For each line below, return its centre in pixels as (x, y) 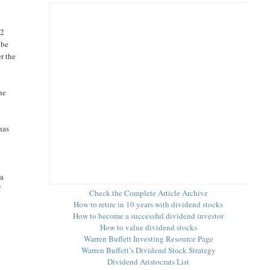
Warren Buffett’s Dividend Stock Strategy (148, 250)
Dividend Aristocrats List (149, 261)
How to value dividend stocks (148, 227)
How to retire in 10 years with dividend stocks (149, 204)
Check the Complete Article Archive (148, 193)
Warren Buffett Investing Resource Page (148, 238)
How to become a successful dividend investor (149, 215)
